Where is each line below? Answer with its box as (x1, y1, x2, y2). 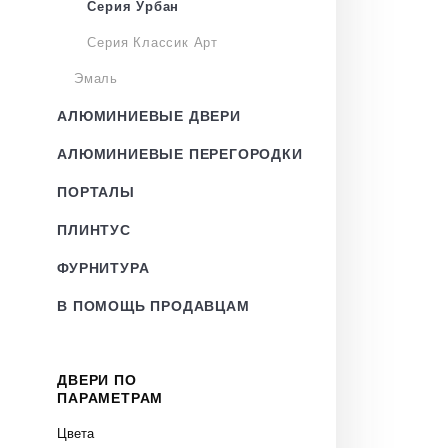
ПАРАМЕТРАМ (57, 390, 164, 406)
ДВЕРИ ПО (57, 372, 137, 388)
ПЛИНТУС (57, 222, 131, 238)
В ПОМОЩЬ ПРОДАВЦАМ (57, 298, 250, 314)
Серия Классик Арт (87, 35, 218, 50)
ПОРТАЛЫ (57, 184, 135, 200)
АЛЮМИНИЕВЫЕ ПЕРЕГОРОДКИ (57, 146, 303, 162)
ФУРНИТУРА (57, 260, 150, 276)
